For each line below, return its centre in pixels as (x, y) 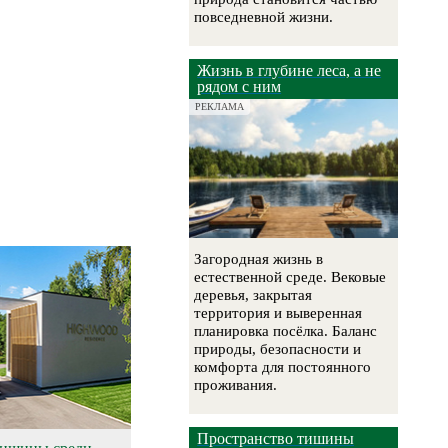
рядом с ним (239, 87)
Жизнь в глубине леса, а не (289, 71)
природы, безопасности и (278, 349)
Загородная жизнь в (259, 259)
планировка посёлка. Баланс (286, 331)
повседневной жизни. (264, 17)
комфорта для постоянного (283, 367)
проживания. (236, 385)
